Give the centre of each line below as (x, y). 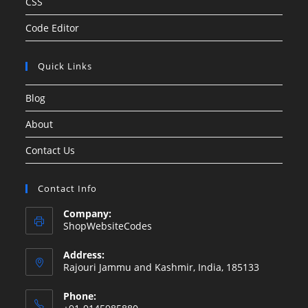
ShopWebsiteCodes (108, 226)
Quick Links (65, 66)
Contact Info (68, 189)
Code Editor (53, 28)
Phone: (80, 296)
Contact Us (51, 151)
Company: (88, 214)
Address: (84, 255)
